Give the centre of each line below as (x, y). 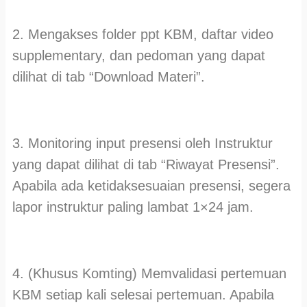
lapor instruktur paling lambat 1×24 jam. (133, 207)
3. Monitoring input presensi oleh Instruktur (143, 143)
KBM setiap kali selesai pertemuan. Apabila (143, 294)
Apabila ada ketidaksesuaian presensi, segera (151, 185)
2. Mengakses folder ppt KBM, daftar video (143, 34)
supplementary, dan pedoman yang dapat (139, 55)
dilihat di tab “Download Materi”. (109, 76)
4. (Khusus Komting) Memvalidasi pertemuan (149, 273)
